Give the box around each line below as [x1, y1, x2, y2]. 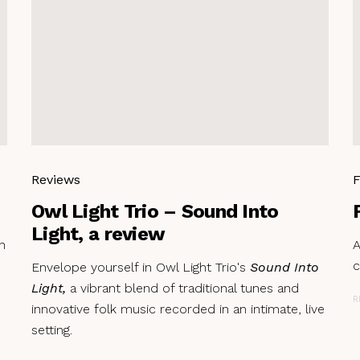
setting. [31, 321, 72, 337]
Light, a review [31, 222, 166, 245]
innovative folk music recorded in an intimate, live [31, 301, 325, 317]
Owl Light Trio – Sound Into [31, 199, 279, 223]
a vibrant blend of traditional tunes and [66, 280, 299, 296]
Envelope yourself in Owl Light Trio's [31, 259, 250, 275]
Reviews [31, 171, 80, 187]
